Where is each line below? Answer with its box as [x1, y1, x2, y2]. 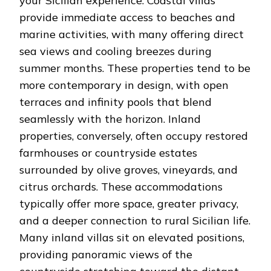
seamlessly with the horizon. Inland [19, 111, 201, 126]
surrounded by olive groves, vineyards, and [19, 162, 238, 177]
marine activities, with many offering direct [19, 27, 244, 41]
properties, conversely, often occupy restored [19, 128, 248, 143]
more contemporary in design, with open [19, 77, 229, 92]
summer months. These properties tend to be [19, 60, 250, 75]
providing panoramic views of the [19, 247, 192, 261]
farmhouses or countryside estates [19, 145, 197, 160]
